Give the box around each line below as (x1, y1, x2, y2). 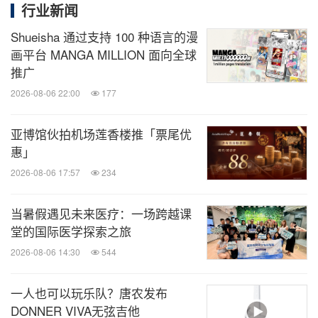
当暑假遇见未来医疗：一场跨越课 (11, 204, 192, 222)
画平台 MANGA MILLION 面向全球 (11, 45, 197, 63)
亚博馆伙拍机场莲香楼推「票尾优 (11, 125, 192, 143)
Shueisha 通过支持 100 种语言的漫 (11, 28, 198, 45)
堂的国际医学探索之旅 (11, 222, 131, 240)
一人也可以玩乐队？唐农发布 (11, 284, 168, 302)
